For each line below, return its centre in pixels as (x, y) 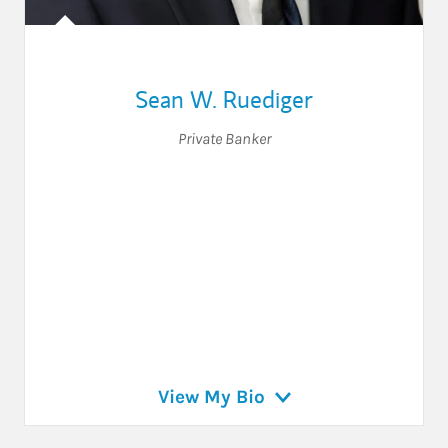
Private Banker (224, 138)
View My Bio (211, 396)
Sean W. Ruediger (224, 98)
